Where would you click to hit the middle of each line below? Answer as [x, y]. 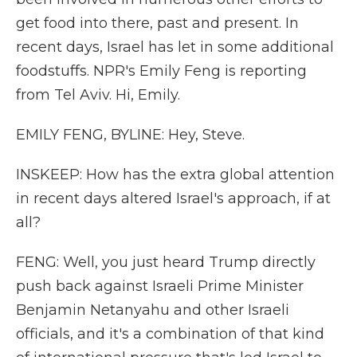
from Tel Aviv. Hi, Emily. [98, 95]
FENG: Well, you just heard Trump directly [166, 262]
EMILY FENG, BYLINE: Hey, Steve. [130, 135]
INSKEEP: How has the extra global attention [175, 175]
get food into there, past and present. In [157, 23]
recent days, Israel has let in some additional [175, 47]
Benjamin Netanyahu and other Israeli [153, 310]
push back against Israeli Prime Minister [160, 286]
